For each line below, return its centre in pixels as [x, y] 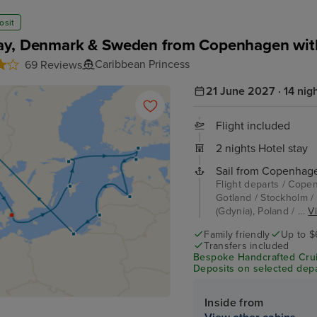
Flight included [253, 126]
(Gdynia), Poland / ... [262, 211]
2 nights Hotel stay [262, 148]
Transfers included [247, 246]
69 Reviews [53, 65]
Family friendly [237, 234]
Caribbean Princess [142, 64]
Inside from [234, 302]
